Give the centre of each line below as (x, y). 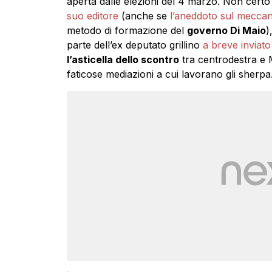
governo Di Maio (226, 30)
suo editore (92, 15)
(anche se (144, 15)
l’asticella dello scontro (123, 59)
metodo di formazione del (127, 30)
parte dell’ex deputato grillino (134, 45)
